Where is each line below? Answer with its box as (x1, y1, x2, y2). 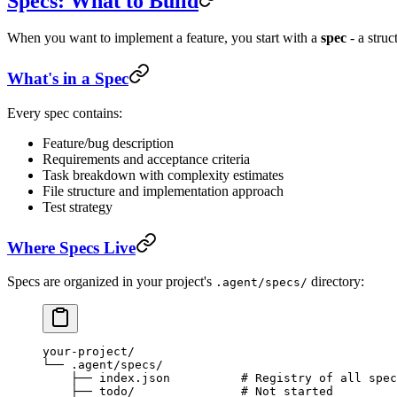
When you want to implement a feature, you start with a (7, 30, 321, 46)
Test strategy (43, 198, 113, 214)
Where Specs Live (7, 237, 136, 257)
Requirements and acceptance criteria (43, 151, 250, 167)
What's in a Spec (7, 69, 128, 89)
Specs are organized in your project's (7, 274, 215, 290)
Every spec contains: (7, 105, 122, 121)
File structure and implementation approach (43, 183, 284, 198)
